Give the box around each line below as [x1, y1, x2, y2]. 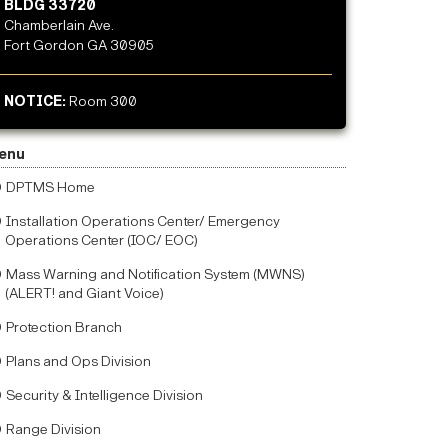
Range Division [6, 421, 101, 439]
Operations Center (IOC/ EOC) [5, 232, 199, 250]
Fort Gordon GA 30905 [4, 37, 153, 55]
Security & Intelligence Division [6, 387, 203, 405]
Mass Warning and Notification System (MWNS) [6, 266, 305, 284]
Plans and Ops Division [6, 353, 151, 371]
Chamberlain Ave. [4, 17, 114, 35]
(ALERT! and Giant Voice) [5, 285, 165, 303]
